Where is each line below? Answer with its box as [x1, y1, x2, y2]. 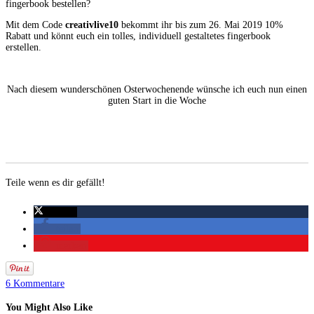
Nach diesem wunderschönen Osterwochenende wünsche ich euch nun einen [7, 83, 307, 95]
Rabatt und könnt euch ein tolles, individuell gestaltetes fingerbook [6, 30, 271, 41]
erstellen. [6, 41, 41, 53]
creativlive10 [65, 19, 118, 30]
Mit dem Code [6, 19, 65, 30]
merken [56, 240, 86, 251]
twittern [43, 206, 74, 217]
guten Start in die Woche [108, 95, 206, 106]
